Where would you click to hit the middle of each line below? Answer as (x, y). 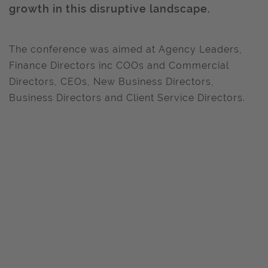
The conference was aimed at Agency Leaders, (126, 49)
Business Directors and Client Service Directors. (127, 98)
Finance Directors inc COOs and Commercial (119, 66)
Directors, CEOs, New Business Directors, (112, 82)
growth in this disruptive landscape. (110, 9)
